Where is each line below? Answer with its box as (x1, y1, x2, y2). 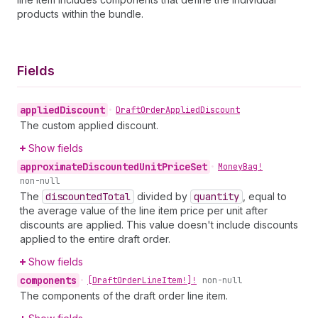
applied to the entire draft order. (20, 233, 170, 245)
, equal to (243, 190, 287, 202)
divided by (134, 190, 190, 202)
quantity (194, 190, 239, 203)
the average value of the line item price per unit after (20, 204, 268, 216)
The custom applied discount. (20, 119, 158, 131)
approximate (20, 160, 82, 173)
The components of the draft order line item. (20, 290, 228, 302)
